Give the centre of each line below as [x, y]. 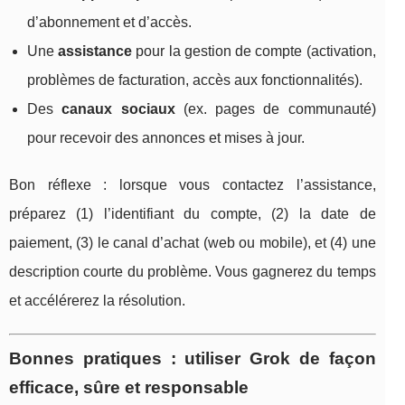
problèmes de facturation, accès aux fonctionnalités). [195, 80]
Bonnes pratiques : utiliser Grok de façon [193, 359]
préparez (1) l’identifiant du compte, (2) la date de [193, 214]
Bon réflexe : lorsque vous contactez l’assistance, [193, 185]
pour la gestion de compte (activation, [254, 52]
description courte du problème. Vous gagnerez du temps [193, 272]
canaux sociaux [118, 109]
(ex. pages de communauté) [275, 109]
